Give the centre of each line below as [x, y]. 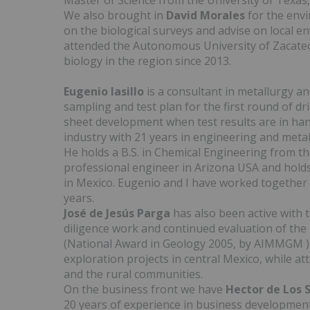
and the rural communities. [133, 274]
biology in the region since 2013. [147, 61]
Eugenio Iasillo [104, 92]
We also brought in [115, 16]
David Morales [206, 16]
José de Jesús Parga [117, 213]
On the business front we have [145, 290]
